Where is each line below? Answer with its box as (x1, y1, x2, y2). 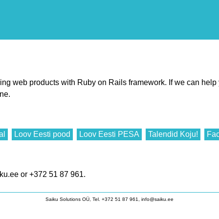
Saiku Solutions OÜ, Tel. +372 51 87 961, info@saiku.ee (45, 196, 174, 202)
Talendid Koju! (148, 130, 198, 138)
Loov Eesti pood (14, 130, 70, 138)
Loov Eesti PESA (79, 130, 139, 138)
